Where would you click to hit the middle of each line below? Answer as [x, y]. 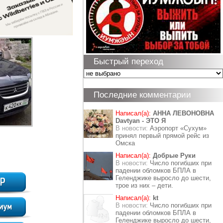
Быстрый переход [128, 61]
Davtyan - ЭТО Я [141, 121]
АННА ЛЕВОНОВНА [183, 113]
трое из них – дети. [144, 185]
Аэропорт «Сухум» [178, 128]
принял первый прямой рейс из [162, 136]
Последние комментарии [142, 95]
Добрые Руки [174, 156]
